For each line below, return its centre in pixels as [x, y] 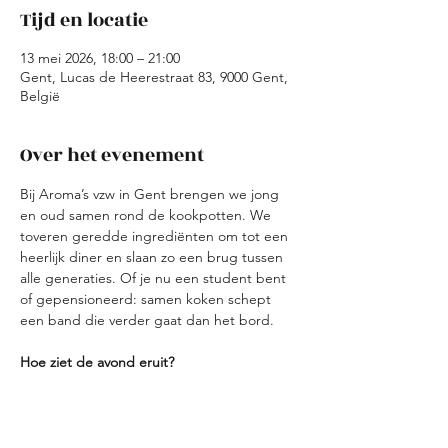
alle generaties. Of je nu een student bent [155, 278]
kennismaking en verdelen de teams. [164, 404]
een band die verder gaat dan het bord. [147, 320]
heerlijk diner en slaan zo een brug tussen [153, 257]
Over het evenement [112, 155]
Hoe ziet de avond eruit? [97, 362]
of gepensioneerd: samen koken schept [147, 299]
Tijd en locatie [84, 20]
